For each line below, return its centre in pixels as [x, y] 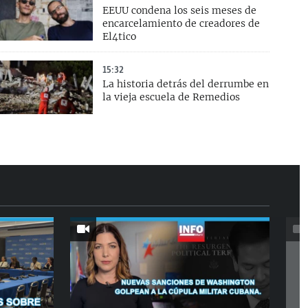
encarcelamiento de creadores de [181, 24]
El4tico [120, 37]
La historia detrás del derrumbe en [186, 84]
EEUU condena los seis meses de [180, 11]
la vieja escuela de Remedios [172, 97]
